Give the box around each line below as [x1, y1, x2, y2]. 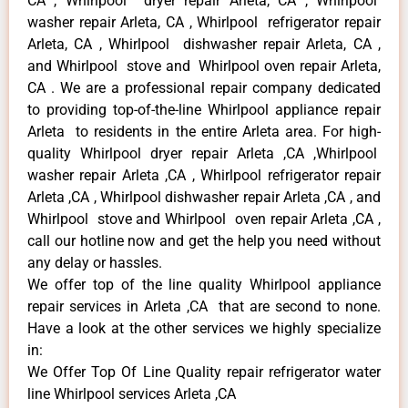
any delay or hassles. [27, 254, 162, 272]
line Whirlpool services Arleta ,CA [27, 385, 236, 403]
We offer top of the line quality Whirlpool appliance [27, 276, 381, 294]
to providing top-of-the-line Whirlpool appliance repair [27, 101, 381, 119]
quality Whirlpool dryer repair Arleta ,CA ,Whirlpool [27, 145, 381, 163]
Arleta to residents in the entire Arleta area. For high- [27, 123, 381, 141]
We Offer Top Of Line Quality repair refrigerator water [27, 363, 381, 382]
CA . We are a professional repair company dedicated [27, 79, 381, 97]
